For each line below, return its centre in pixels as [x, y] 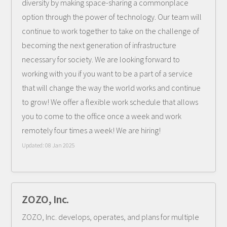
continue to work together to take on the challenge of [111, 31]
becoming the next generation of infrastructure [99, 45]
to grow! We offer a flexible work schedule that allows [110, 102]
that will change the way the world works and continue [111, 88]
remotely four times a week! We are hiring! [91, 130]
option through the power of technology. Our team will [112, 17]
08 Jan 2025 [60, 145]
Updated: [34, 145]
